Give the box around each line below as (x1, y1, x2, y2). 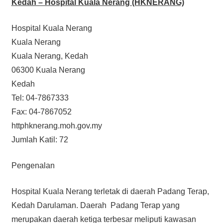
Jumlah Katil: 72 (11, 135, 68, 144)
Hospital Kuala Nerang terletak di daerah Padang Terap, (11, 187, 209, 196)
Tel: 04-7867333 (11, 93, 69, 102)
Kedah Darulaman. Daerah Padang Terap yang (11, 201, 180, 210)
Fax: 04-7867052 (11, 107, 72, 116)
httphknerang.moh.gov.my (11, 121, 102, 130)
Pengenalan (11, 161, 55, 170)
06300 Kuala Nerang (11, 65, 85, 74)
